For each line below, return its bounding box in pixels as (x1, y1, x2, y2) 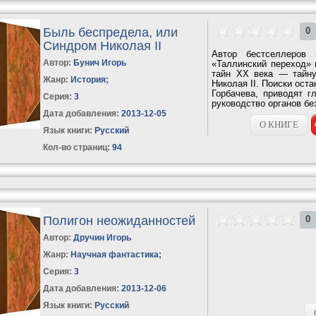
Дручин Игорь (73, 232, 132, 243)
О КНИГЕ (260, 119, 299, 130)
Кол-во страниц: (43, 142, 111, 152)
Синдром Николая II (43, 38, 162, 53)
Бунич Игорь (73, 57, 127, 68)
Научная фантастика (71, 249, 159, 260)
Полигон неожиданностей (43, 213, 196, 228)
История (71, 74, 107, 85)
